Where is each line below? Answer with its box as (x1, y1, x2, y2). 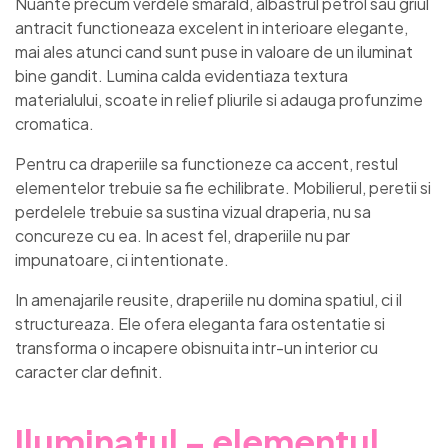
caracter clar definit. (15, 361, 163, 383)
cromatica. (15, 113, 94, 135)
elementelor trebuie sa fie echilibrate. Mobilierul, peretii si (15, 177, 431, 199)
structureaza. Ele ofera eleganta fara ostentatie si (15, 313, 385, 335)
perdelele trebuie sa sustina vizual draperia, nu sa (15, 201, 371, 223)
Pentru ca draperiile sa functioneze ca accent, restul (15, 153, 398, 175)
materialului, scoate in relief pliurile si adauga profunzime (15, 89, 423, 111)
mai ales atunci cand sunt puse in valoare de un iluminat (15, 41, 413, 63)
